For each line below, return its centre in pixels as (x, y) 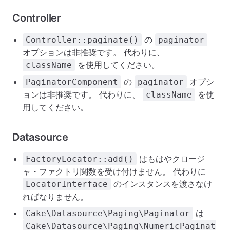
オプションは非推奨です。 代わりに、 (94, 52)
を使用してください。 (117, 65)
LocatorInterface (67, 184)
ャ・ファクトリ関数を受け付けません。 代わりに (114, 171)
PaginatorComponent (72, 82)
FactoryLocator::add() (80, 159)
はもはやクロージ (171, 159)
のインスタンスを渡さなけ (161, 184)
